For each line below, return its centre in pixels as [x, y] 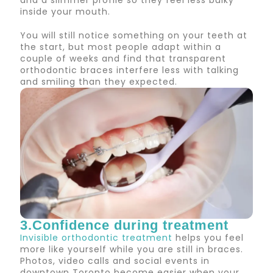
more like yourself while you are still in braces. [132, 249]
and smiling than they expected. [99, 82]
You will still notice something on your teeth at [134, 36]
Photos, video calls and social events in [115, 261]
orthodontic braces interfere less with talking [130, 70]
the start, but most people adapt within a [121, 47]
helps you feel [208, 237]
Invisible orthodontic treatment [97, 237]
